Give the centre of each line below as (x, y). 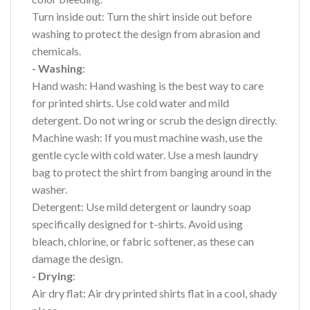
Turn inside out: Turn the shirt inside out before (142, 17)
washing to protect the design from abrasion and (146, 34)
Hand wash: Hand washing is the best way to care (148, 86)
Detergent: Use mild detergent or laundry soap (142, 207)
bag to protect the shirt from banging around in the (152, 172)
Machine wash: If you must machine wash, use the (147, 138)
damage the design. (77, 259)
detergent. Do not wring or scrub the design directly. (154, 120)
